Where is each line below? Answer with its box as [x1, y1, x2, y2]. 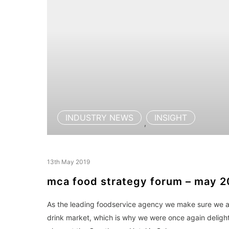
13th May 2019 [47, 158, 90, 166]
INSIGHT [154, 112, 187, 123]
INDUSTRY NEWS [65, 112, 133, 123]
